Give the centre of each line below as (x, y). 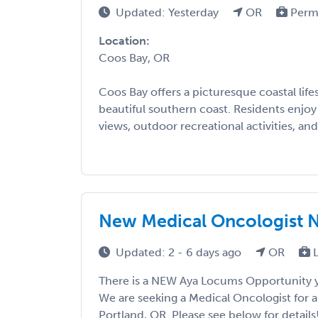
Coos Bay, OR (134, 58)
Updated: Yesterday (169, 13)
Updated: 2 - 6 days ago (180, 253)
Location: (124, 41)
